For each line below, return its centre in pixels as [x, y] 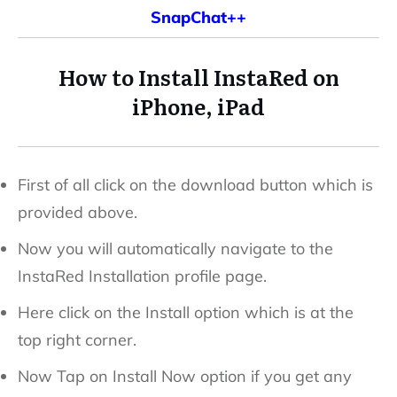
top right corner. [77, 339]
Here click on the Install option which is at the [186, 312]
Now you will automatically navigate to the [175, 248]
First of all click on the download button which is [195, 184]
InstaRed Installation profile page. [142, 276]
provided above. [78, 212]
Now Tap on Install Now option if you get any [185, 376]
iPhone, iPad [198, 105]
